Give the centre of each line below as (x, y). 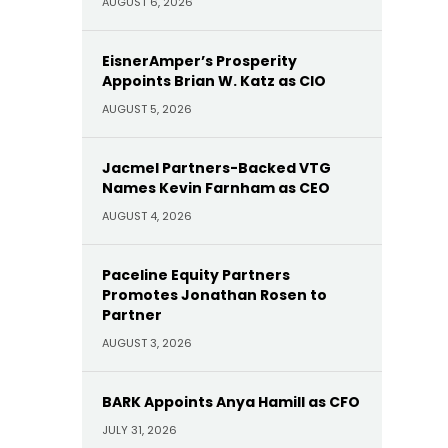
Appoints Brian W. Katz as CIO (214, 81)
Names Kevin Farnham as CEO (216, 188)
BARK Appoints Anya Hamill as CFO (231, 402)
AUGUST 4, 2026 (147, 216)
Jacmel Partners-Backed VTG (216, 168)
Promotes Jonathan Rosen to (214, 295)
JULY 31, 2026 (139, 430)
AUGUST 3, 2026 (147, 343)
